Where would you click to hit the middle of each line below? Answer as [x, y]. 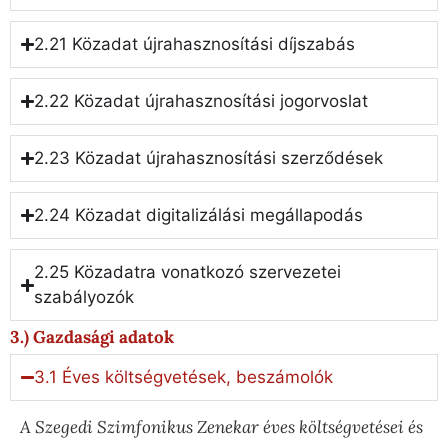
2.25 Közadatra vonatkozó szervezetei [188, 272]
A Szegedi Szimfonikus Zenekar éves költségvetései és [221, 426]
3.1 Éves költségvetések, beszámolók [184, 376]
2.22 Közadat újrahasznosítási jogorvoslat [201, 101]
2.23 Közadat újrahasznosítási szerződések [209, 158]
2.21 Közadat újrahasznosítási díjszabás [195, 44]
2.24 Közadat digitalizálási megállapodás [199, 215]
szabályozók [84, 297]
